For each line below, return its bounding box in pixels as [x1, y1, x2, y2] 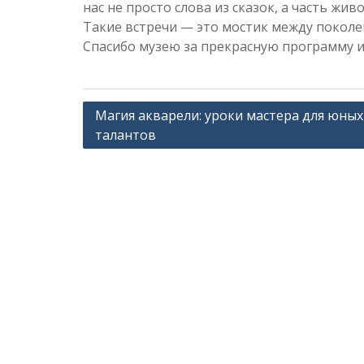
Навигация [82, 102, 162, 123]
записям [82, 150, 145, 171]
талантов [95, 125, 156, 144]
